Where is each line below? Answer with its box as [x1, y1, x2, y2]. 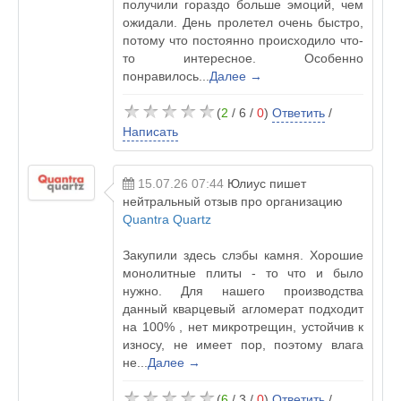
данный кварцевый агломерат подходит [123, 302, 363, 316]
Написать [123, 124, 178, 139]
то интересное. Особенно [123, 51, 363, 65]
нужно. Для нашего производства [123, 284, 363, 298]
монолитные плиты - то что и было [123, 266, 363, 280]
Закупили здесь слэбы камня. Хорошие [123, 248, 363, 262]
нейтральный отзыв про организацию [123, 194, 343, 209]
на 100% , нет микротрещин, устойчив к [123, 320, 363, 334]
